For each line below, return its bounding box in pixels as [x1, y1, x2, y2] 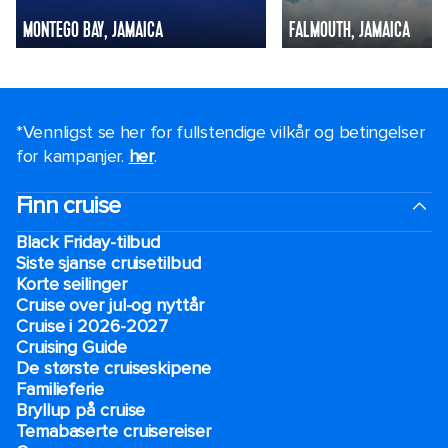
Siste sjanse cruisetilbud [16, 251, 201, 274]
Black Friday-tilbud [16, 230, 161, 253]
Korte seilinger [16, 272, 127, 295]
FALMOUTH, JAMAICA [289, 19, 410, 43]
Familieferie [16, 377, 104, 400]
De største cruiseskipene [16, 356, 211, 379]
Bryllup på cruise [16, 398, 146, 421]
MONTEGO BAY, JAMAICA [23, 19, 163, 43]
